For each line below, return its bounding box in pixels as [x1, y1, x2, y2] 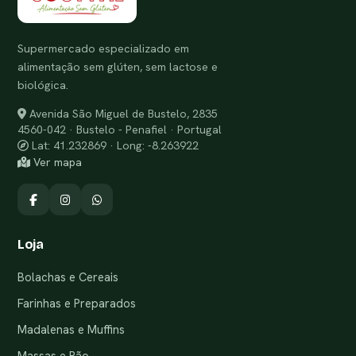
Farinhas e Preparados [17, 296, 136, 311]
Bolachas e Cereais [17, 269, 118, 285]
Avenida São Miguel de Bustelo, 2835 [25, 106, 218, 122]
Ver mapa [29, 155, 82, 170]
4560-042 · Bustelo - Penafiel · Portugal [17, 122, 222, 137]
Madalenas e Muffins [17, 322, 125, 338]
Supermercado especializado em [17, 41, 189, 56]
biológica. [17, 78, 68, 92]
